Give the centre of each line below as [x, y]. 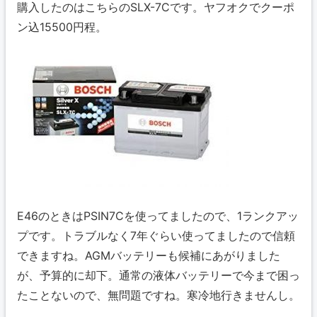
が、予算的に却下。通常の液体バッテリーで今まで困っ [158, 275]
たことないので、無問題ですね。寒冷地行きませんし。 [158, 295]
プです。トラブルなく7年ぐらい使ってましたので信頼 [156, 235]
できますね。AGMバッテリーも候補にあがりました [149, 255]
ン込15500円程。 [62, 27]
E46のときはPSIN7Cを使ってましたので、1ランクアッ [158, 215]
